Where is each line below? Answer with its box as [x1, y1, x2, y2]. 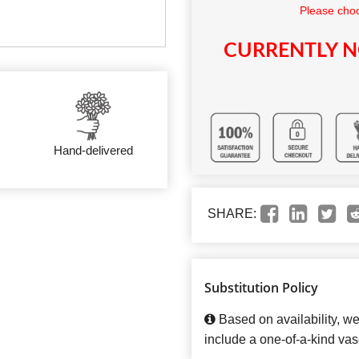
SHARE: [208, 207, 256, 221]
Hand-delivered [53, 143, 133, 158]
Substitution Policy [204, 279, 318, 297]
